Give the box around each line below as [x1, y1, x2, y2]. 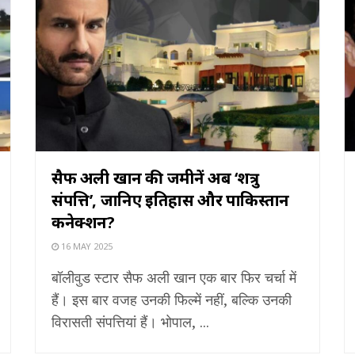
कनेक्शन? [52, 211, 115, 233]
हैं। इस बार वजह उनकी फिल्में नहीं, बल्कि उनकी [52, 289, 292, 309]
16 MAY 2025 [59, 239, 113, 252]
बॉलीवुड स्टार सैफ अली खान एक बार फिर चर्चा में [52, 267, 296, 287]
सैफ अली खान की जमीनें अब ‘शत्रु [52, 166, 259, 189]
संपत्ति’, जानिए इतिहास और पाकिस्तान [52, 189, 289, 211]
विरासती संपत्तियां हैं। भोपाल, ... [52, 311, 209, 331]
